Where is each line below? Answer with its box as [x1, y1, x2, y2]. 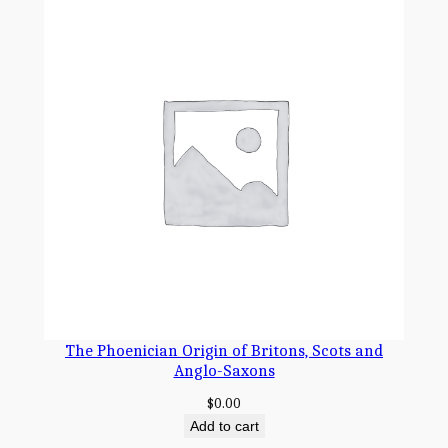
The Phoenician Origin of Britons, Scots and [65, 340, 383, 361]
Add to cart [189, 418, 259, 435]
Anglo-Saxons [173, 360, 275, 381]
